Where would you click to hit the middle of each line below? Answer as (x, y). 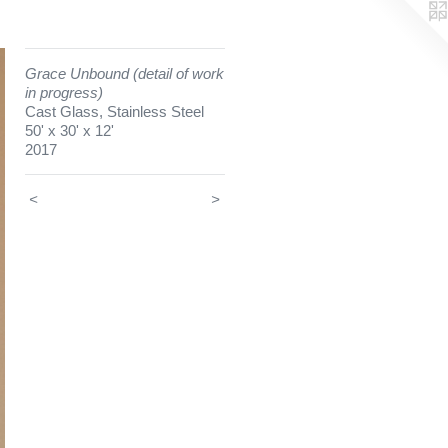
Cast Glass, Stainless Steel (114, 111)
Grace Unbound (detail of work (124, 73)
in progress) (63, 92)
